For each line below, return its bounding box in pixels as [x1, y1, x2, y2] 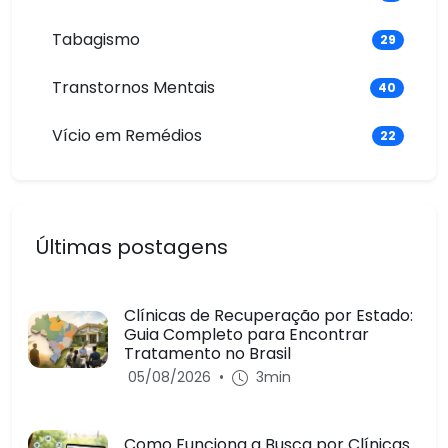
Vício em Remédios [52, 124, 202, 147]
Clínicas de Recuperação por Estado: [124, 304, 413, 327]
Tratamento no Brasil [124, 342, 291, 365]
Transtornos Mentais [52, 76, 215, 99]
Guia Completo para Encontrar [124, 323, 369, 346]
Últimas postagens [36, 233, 228, 261]
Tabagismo [52, 28, 140, 51]
